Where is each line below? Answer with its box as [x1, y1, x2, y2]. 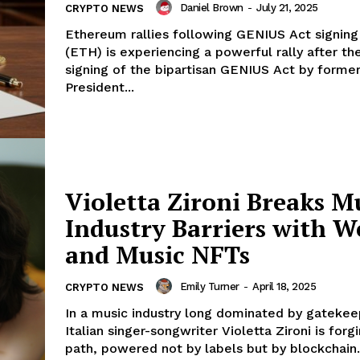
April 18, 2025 [252, 280, 316, 292]
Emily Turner [179, 280, 239, 292]
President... [65, 80, 134, 96]
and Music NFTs [65, 239, 250, 272]
